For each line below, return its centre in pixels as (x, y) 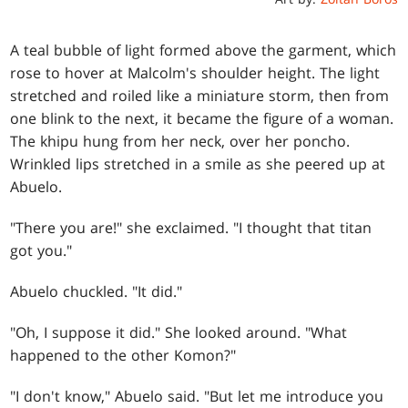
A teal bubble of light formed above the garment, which (204, 51)
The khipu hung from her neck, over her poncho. (180, 142)
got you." (41, 251)
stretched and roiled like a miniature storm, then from (200, 96)
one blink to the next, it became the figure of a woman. (202, 119)
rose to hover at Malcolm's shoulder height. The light (195, 73)
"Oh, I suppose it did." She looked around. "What (179, 333)
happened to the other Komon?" (123, 356)
